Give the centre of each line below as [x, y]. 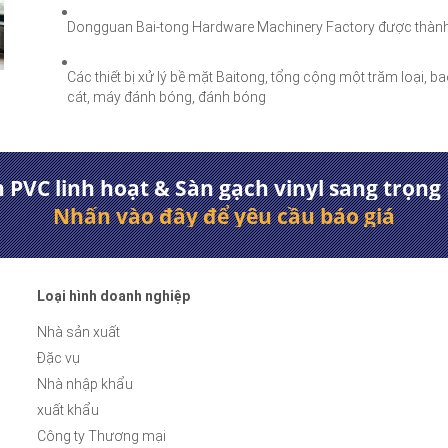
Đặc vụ [58, 358]
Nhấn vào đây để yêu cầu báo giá [224, 215]
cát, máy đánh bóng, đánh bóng [166, 97]
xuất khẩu [67, 410]
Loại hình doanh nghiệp [113, 296]
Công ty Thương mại [101, 436]
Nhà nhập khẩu [84, 384]
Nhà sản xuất [78, 332]
